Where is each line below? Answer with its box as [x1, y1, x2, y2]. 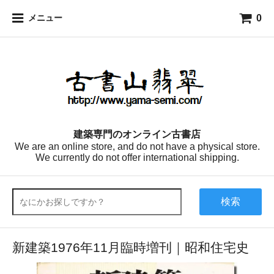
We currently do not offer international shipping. [35, 152, 239, 163]
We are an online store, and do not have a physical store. [14, 141, 260, 152]
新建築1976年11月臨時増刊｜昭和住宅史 [12, 240, 249, 254]
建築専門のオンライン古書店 [73, 129, 201, 139]
